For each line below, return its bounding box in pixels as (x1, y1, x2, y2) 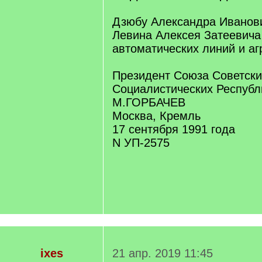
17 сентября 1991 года (112, 123, 235, 136)
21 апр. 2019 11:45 (112, 247, 213, 260)
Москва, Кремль (112, 109, 201, 122)
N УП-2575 (112, 136, 170, 149)
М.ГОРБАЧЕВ (112, 96, 185, 109)
